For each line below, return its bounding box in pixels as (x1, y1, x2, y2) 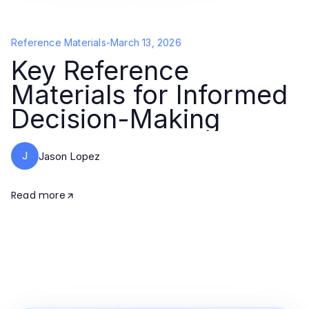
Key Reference (11, 54, 189, 86)
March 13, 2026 (110, 37, 181, 48)
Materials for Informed (11, 79, 288, 110)
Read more (11, 188, 66, 202)
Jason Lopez (39, 149, 100, 163)
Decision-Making (11, 103, 220, 134)
